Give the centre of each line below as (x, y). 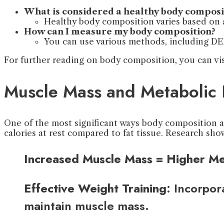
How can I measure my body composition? (120, 32)
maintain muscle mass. (86, 205)
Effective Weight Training (95, 188)
